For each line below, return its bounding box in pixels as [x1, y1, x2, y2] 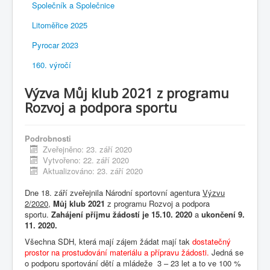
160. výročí [32, 59, 71, 71]
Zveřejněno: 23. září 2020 [43, 143, 133, 155]
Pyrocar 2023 [32, 39, 78, 51]
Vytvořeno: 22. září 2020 [43, 154, 130, 166]
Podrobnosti [25, 133, 71, 145]
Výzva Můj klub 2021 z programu [25, 84, 229, 102]
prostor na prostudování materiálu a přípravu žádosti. [25, 246, 212, 259]
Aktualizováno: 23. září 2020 [43, 165, 143, 177]
